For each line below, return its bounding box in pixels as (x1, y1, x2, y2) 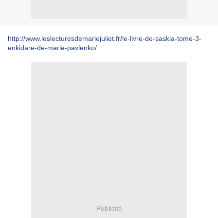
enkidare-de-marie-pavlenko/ (8, 44, 97, 52)
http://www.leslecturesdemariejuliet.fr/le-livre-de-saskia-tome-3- (8, 35, 201, 42)
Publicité (96, 204, 122, 212)
